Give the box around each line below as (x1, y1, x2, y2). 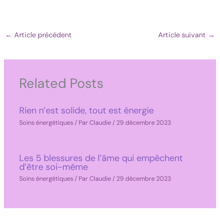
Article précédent (12, 30, 72, 40)
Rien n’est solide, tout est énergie (19, 105, 154, 117)
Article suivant (158, 30, 208, 40)
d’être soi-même (19, 161, 88, 173)
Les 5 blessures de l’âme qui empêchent (19, 152, 183, 164)
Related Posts (19, 74, 104, 92)
